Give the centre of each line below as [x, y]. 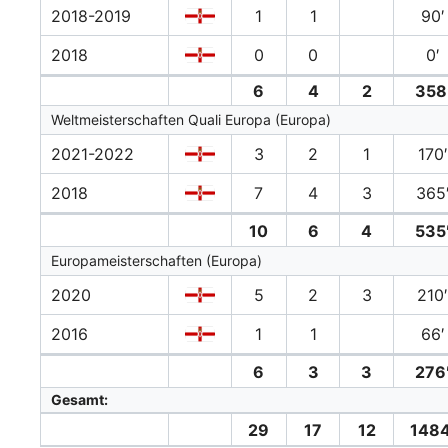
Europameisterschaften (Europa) [156, 261]
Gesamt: [79, 400]
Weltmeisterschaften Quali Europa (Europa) [191, 120]
